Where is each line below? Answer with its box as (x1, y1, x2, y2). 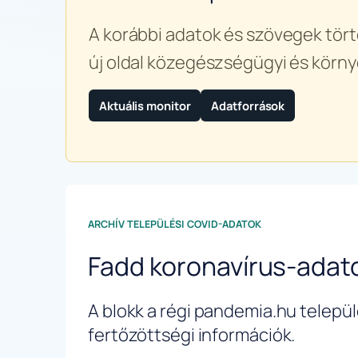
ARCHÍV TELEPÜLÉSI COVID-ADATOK (88, 217, 261, 231)
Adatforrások (211, 97, 285, 114)
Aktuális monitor (99, 97, 191, 114)
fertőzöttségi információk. (88, 323, 296, 348)
